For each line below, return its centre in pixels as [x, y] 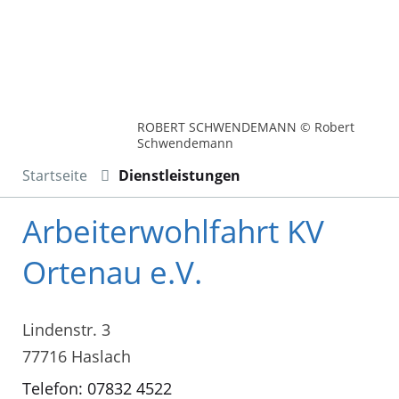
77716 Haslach [77, 357]
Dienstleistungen [179, 175]
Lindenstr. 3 [66, 330]
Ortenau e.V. [112, 272]
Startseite [55, 175]
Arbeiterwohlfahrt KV [173, 231]
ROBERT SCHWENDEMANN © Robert [246, 126]
